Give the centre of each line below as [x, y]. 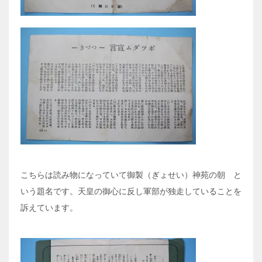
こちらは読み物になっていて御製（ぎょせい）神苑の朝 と [131, 175]
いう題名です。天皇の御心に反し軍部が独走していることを [131, 192]
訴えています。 [49, 208]
